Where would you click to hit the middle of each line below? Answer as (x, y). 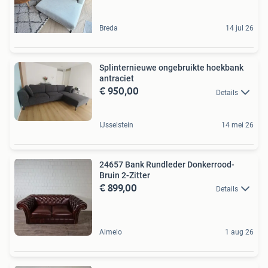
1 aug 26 (239, 232)
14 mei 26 (237, 125)
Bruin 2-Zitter (125, 175)
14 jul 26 (240, 28)
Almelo (111, 232)
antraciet (117, 79)
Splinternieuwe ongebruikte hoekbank (171, 68)
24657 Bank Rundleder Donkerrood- (167, 164)
